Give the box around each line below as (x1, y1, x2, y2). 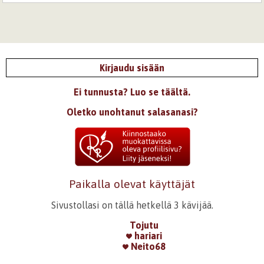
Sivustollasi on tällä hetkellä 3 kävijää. (51, 199, 213, 210)
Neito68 (128, 240, 166, 252)
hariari (131, 230, 162, 241)
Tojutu (129, 219, 159, 230)
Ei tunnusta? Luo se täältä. (74, 86, 190, 97)
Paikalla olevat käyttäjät (69, 177, 195, 190)
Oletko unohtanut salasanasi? (66, 106, 198, 117)
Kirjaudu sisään (100, 62, 164, 73)
